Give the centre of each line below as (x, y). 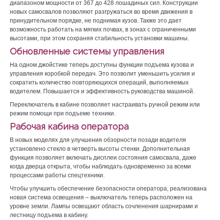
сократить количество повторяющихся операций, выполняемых (99, 82)
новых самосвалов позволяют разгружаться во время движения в (101, 12)
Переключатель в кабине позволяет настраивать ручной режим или (105, 105)
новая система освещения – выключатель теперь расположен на (101, 197)
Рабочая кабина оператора (69, 126)
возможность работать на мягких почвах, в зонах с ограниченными (103, 29)
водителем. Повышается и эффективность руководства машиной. (102, 91)
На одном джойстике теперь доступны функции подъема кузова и (102, 65)
